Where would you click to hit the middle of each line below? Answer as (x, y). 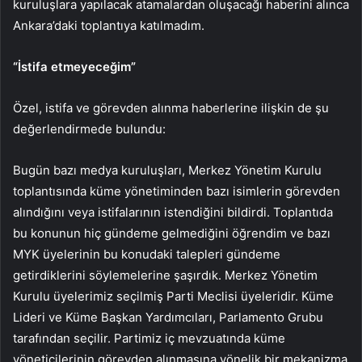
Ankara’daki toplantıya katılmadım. (109, 25)
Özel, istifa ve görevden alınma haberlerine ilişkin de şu (171, 107)
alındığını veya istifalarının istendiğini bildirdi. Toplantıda (173, 212)
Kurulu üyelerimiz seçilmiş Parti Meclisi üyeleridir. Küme (173, 296)
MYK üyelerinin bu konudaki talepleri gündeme (147, 254)
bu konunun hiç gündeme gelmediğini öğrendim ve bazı (172, 233)
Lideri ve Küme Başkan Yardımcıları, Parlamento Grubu (168, 317)
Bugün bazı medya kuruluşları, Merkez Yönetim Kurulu (167, 170)
